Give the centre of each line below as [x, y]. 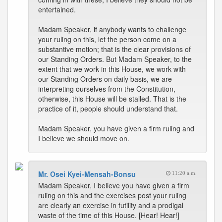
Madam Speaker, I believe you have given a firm [114, 185]
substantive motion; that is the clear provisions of [114, 49]
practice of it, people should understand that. [108, 109]
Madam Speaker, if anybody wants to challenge [112, 29]
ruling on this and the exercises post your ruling [112, 195]
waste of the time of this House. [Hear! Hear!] [109, 215]
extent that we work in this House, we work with [112, 69]
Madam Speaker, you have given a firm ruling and [116, 128]
